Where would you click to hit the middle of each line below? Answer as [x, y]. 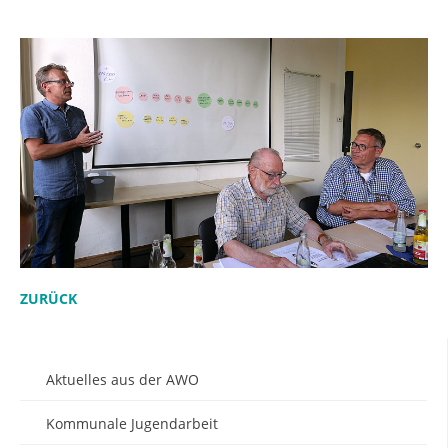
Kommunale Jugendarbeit [132, 423]
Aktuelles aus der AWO [122, 379]
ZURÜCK [48, 298]
